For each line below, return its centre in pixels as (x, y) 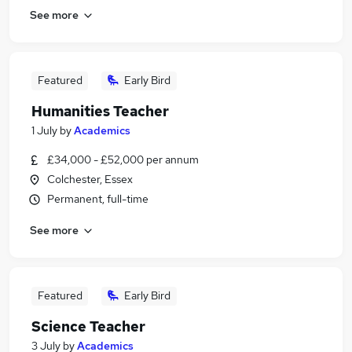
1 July (44, 130)
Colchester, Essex (90, 179)
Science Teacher (88, 326)
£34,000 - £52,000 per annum (123, 159)
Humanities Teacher (100, 111)
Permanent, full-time (98, 199)
